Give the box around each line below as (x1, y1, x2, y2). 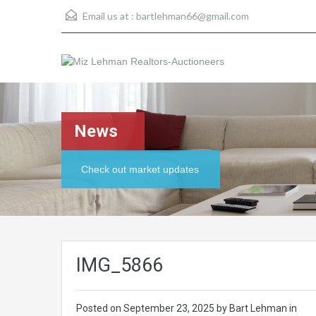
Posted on (76, 303, 123, 314)
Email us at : (80, 10, 136, 22)
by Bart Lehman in (217, 303, 297, 314)
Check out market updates (81, 164, 199, 175)
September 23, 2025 (123, 303, 217, 314)
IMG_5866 (76, 254, 163, 276)
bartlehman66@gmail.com (136, 10, 249, 22)
